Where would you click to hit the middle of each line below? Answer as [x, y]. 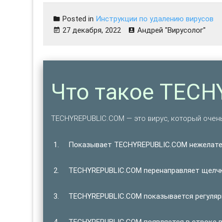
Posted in [78, 19]
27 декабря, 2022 [92, 30]
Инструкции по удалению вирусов [155, 19]
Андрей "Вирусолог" [172, 30]
